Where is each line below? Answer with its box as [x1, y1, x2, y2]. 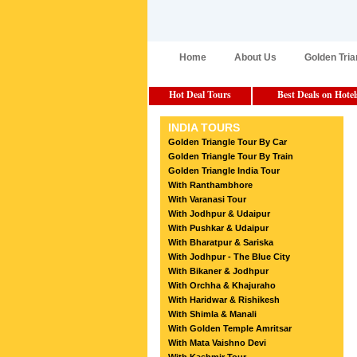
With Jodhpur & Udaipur [167, 209, 270, 218]
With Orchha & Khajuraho [167, 280, 276, 290]
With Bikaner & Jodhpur [167, 266, 269, 276]
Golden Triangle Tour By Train [167, 151, 293, 161]
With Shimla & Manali [167, 309, 257, 319]
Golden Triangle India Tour [167, 166, 280, 175]
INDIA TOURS [167, 121, 240, 134]
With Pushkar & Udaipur [167, 223, 269, 233]
